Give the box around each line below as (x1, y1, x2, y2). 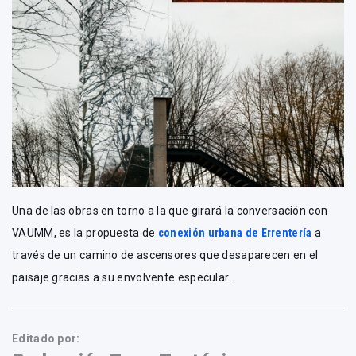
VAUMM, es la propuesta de (12, 226, 158, 240)
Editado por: (12, 332, 80, 346)
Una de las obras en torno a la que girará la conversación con (12, 204, 328, 218)
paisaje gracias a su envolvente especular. (12, 271, 231, 284)
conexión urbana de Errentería (157, 226, 312, 240)
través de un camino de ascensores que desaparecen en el (12, 249, 319, 262)
